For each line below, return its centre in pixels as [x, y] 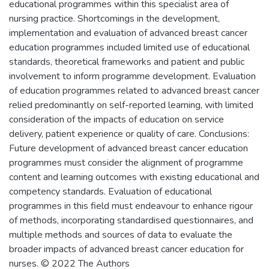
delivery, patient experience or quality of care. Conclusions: [129, 134]
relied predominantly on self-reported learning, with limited [131, 105]
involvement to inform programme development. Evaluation [132, 76]
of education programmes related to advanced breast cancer [134, 90]
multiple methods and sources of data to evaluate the [121, 234]
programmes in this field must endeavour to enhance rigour [131, 206]
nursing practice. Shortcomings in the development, [114, 18]
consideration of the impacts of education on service [116, 119]
